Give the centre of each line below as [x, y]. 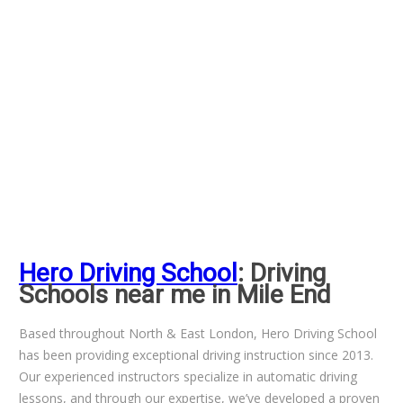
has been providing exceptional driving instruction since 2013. [196, 354]
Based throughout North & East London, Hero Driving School [197, 333]
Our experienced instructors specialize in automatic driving [188, 376]
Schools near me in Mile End [175, 294]
